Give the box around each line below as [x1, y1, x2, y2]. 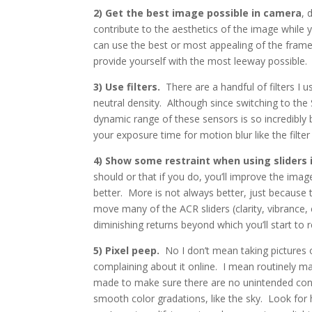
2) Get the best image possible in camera [93, 6, 302, 20]
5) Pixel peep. [93, 244, 160, 258]
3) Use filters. [93, 80, 161, 94]
